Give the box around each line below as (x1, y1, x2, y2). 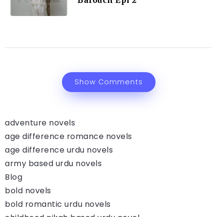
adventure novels (5, 117, 75, 128)
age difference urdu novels (5, 144, 113, 155)
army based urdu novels (5, 157, 102, 169)
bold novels (5, 185, 51, 196)
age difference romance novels (5, 130, 132, 142)
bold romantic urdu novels (5, 198, 111, 210)
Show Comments (74, 77, 143, 87)
